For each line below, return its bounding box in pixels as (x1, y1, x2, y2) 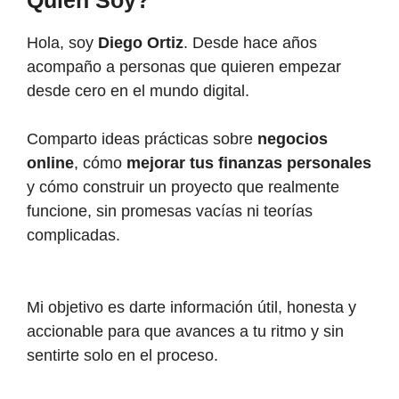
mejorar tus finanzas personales (126, 153, 371, 172)
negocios (257, 129, 328, 148)
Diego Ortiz (98, 33, 183, 52)
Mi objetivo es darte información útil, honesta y (27, 297, 356, 316)
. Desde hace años (183, 33, 317, 52)
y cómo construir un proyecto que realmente (27, 177, 339, 196)
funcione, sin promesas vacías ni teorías (27, 201, 313, 220)
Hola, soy (27, 33, 98, 52)
